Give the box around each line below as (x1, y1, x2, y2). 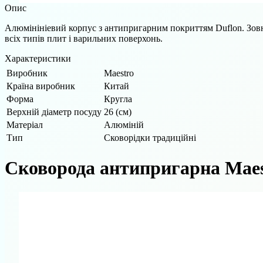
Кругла (104, 93, 132, 104)
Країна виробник (6, 80, 75, 91)
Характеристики (5, 53, 71, 63)
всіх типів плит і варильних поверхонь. (5, 33, 163, 43)
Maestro (104, 68, 134, 78)
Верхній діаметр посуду (6, 106, 102, 117)
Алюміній (104, 119, 144, 130)
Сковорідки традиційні (104, 132, 196, 143)
